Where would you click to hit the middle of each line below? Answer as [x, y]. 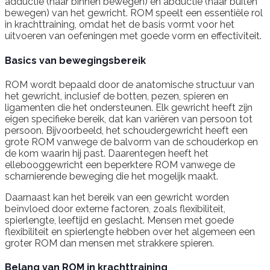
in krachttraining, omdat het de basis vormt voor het [120, 25]
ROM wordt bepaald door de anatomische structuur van [130, 84]
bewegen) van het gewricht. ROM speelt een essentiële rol [134, 13]
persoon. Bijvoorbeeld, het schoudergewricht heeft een [126, 130]
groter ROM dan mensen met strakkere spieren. [109, 243]
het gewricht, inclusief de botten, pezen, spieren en [117, 96]
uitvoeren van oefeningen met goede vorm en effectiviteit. [133, 36]
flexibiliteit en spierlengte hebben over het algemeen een [130, 231]
